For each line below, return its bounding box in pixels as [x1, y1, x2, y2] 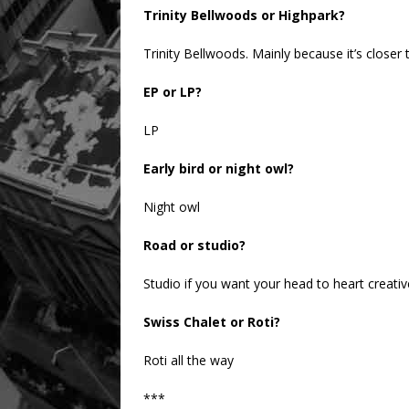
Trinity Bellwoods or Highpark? [143, 6, 345, 25]
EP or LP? [143, 83, 202, 101]
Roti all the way [143, 351, 234, 370]
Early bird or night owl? [143, 160, 294, 178]
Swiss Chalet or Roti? [143, 313, 280, 331]
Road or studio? [143, 236, 246, 255]
